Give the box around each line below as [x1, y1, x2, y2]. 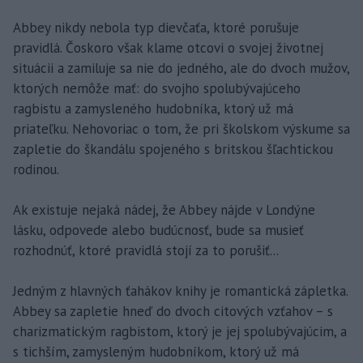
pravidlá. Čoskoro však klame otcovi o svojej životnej [13, 39, 323, 58]
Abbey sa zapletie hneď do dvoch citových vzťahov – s [13, 302, 333, 321]
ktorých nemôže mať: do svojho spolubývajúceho [13, 79, 301, 98]
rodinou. [13, 160, 59, 179]
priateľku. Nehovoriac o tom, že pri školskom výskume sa [13, 120, 350, 139]
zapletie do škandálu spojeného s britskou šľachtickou [13, 140, 333, 159]
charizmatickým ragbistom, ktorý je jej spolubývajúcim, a [13, 322, 347, 341]
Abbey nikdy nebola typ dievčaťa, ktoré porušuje [13, 19, 299, 37]
